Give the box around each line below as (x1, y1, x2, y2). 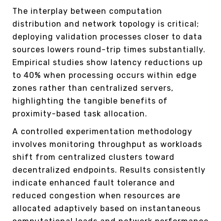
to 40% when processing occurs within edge (12, 70, 197, 80)
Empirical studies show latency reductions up (12, 57, 203, 67)
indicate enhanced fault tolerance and (12, 178, 175, 187)
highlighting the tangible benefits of (12, 96, 168, 106)
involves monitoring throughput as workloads (12, 139, 202, 149)
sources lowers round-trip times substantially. (12, 44, 206, 54)
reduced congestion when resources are (12, 190, 181, 200)
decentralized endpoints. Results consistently (12, 165, 206, 175)
